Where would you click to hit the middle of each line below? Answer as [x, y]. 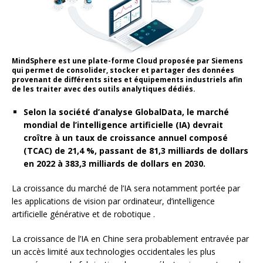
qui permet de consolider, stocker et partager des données [123, 70]
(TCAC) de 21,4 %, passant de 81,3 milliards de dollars [136, 151]
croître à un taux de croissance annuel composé [126, 138]
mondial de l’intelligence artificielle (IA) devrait [123, 125]
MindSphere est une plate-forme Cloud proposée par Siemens [127, 61]
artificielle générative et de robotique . [83, 214]
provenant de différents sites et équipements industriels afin [127, 80]
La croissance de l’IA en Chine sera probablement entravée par [130, 239]
